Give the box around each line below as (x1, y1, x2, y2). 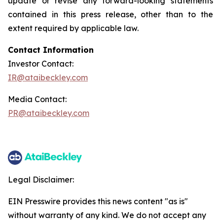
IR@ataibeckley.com (8, 73, 88, 82)
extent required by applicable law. (8, 23, 139, 33)
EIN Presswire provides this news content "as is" (8, 196, 188, 206)
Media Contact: (8, 94, 67, 104)
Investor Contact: (8, 59, 74, 69)
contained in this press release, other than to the (8, 9, 213, 19)
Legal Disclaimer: (8, 175, 74, 184)
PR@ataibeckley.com (8, 108, 89, 118)
